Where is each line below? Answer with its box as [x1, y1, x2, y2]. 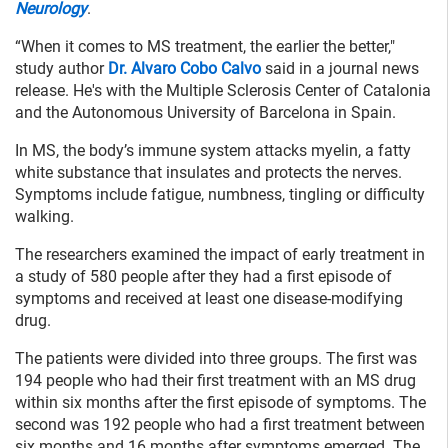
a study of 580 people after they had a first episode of [15, 266, 392, 286]
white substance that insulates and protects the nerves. [15, 162, 402, 182]
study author [15, 58, 108, 78]
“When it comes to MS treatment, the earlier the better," [15, 36, 395, 56]
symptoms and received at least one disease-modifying [15, 288, 403, 308]
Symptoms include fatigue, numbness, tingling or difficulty [15, 184, 425, 204]
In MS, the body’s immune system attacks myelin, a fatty [15, 140, 411, 160]
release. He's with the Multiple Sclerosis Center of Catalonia [15, 80, 431, 100]
